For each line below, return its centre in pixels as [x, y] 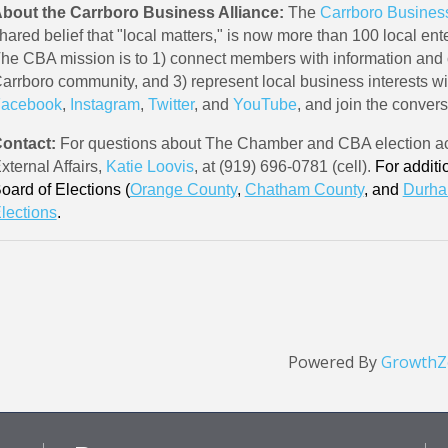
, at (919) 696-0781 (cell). [282, 166]
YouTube [264, 104]
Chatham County [304, 189]
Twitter [170, 104]
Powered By [335, 361]
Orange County [183, 189]
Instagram [104, 104]
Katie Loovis [149, 166]
